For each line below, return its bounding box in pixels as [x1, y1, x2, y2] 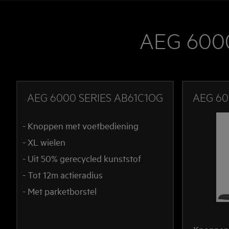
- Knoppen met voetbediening [22, 119, 139, 131]
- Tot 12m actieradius [22, 168, 103, 180]
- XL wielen [22, 135, 65, 148]
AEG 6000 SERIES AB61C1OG [27, 89, 163, 104]
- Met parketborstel [22, 185, 97, 197]
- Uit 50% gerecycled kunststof [22, 152, 141, 164]
